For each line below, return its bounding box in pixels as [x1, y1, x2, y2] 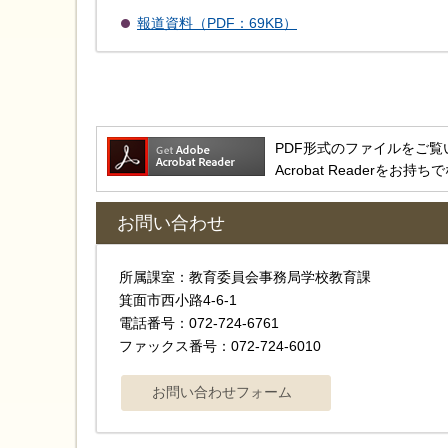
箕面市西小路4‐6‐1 [119, 292, 237, 309]
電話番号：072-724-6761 [119, 315, 279, 332]
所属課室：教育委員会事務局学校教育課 [119, 269, 385, 286]
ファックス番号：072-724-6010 [119, 338, 321, 355]
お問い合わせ [117, 213, 225, 234]
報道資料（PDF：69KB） [137, 14, 297, 31]
